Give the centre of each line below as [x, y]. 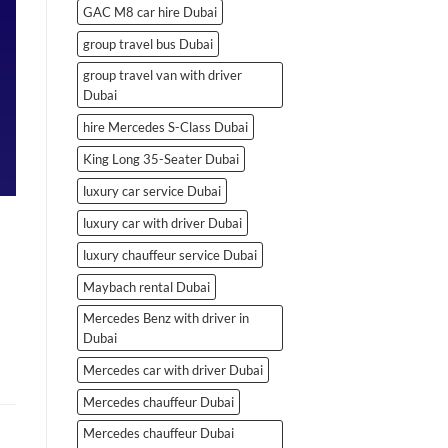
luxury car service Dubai [152, 190]
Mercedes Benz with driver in [166, 317]
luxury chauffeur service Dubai [170, 254]
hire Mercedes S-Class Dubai [165, 126]
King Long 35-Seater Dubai [161, 158]
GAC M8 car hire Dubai [150, 11]
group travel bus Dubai [148, 43]
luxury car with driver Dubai [162, 222]
